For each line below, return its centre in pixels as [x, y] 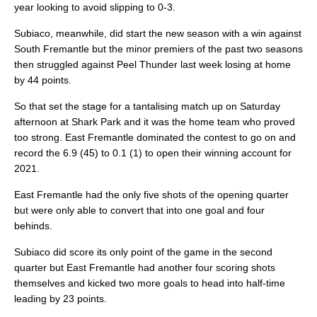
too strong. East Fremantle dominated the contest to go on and [155, 138]
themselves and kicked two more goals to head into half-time [150, 283]
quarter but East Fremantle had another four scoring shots [145, 268]
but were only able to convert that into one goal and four [139, 211]
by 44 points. [43, 80]
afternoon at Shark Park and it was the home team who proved [155, 122]
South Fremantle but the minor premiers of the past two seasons [158, 49]
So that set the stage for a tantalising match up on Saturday [147, 106]
